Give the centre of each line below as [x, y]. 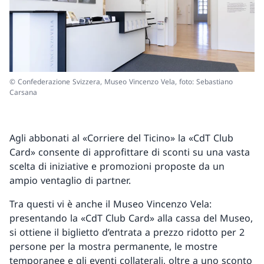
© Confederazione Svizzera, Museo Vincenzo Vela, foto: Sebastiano [121, 82]
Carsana [23, 93]
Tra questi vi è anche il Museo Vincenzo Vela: [110, 204]
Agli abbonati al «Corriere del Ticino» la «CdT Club [121, 138]
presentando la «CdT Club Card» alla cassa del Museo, [131, 218]
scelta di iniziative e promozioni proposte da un [117, 166]
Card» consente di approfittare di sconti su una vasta [130, 152]
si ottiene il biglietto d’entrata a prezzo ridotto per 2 [127, 232]
